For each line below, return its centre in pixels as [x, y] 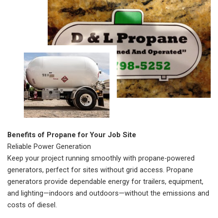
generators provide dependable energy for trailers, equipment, [105, 182]
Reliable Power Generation [49, 147]
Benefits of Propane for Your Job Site [72, 135]
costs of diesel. [32, 205]
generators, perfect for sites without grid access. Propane [100, 170]
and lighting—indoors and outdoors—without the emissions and [108, 193]
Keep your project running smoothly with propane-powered [101, 158]
